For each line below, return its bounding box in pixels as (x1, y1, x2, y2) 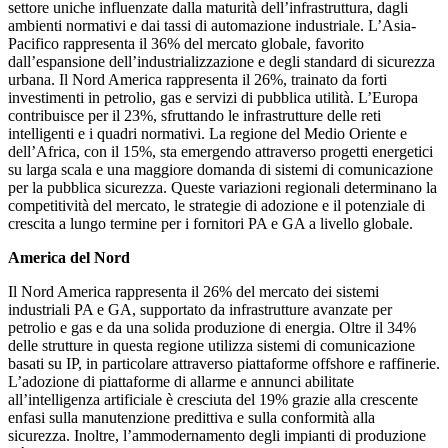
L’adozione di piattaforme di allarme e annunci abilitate (8, 373, 354, 391)
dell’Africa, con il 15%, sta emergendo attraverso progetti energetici (8, 143, 433, 161)
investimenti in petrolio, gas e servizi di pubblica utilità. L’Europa (8, 89, 418, 107)
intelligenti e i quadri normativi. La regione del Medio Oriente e (8, 125, 407, 143)
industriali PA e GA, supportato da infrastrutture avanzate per (8, 301, 392, 319)
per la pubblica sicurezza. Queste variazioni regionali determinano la (8, 179, 437, 197)
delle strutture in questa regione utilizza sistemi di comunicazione (8, 337, 415, 355)
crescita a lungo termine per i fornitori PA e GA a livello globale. (8, 215, 413, 233)
